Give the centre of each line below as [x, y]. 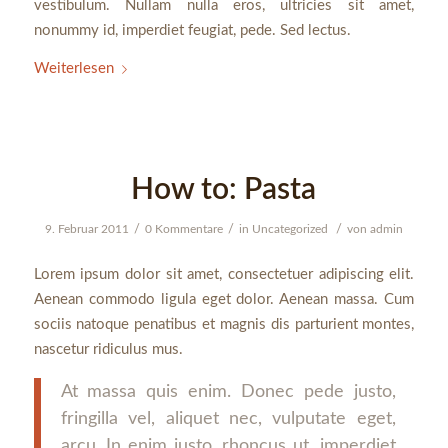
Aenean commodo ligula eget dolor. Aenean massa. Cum [224, 300]
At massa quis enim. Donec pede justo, [228, 391]
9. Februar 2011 [86, 228]
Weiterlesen [73, 69]
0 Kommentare [183, 228]
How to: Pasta [224, 189]
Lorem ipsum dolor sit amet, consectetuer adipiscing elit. [224, 275]
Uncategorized [289, 228]
